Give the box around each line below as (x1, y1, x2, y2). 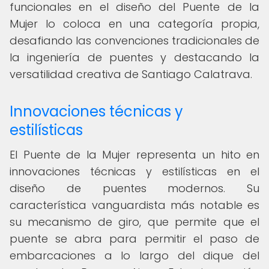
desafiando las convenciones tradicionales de (10, 33, 259, 48)
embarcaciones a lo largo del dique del (10, 248, 259, 263)
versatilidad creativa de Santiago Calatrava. (10, 67, 252, 82)
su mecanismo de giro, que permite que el (10, 214, 259, 229)
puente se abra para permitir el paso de (10, 231, 259, 246)
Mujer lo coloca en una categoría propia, (10, 16, 259, 31)
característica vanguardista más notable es (10, 198, 259, 213)
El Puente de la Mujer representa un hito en (10, 147, 259, 162)
